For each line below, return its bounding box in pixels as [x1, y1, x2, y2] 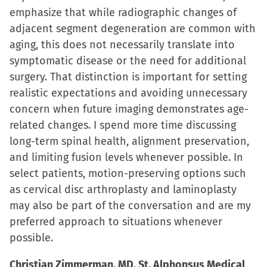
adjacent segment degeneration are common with [10, 22, 256, 35]
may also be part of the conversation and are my [10, 199, 251, 212]
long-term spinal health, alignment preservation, [10, 135, 249, 148]
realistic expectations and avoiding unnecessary [10, 86, 247, 100]
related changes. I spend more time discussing [10, 119, 236, 132]
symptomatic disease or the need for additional [10, 54, 246, 67]
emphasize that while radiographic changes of [10, 6, 237, 19]
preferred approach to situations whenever [10, 215, 222, 228]
